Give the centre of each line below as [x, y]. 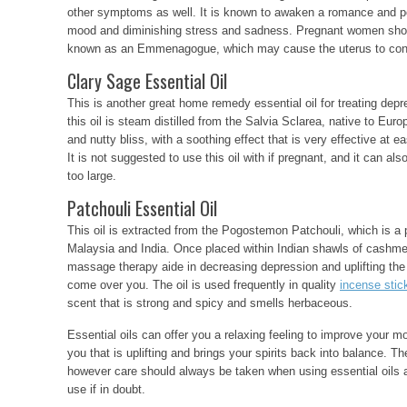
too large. [92, 176]
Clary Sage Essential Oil [147, 81]
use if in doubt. [106, 389]
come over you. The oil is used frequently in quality [203, 285]
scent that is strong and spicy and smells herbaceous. [210, 303]
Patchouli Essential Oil [142, 208]
